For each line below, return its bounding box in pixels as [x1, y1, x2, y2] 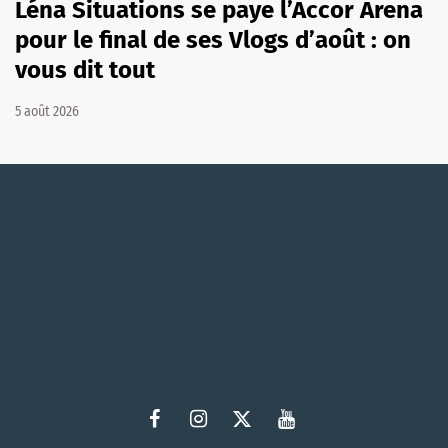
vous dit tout [15, 55, 155, 84]
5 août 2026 [15, 102, 79, 120]
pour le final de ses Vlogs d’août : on [15, 25, 411, 54]
